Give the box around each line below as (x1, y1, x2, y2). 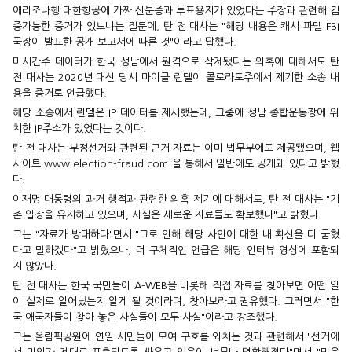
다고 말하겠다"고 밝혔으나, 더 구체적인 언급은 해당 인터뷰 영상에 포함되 (13, 245, 339, 256)
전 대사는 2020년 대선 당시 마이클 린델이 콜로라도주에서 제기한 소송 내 (13, 72, 339, 83)
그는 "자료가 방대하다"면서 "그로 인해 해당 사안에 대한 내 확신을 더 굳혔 (13, 229, 339, 240)
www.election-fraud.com (44, 159, 169, 170)
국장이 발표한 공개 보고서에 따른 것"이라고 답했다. (13, 37, 236, 48)
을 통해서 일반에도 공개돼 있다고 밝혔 (168, 159, 340, 170)
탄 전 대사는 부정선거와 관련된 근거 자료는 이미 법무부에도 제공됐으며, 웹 (13, 143, 339, 154)
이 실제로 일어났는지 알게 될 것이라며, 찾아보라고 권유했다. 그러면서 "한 (13, 296, 339, 307)
